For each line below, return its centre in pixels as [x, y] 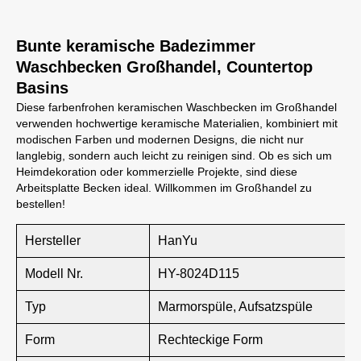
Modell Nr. [54, 274]
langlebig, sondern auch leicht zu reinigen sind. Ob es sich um [174, 156]
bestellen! [41, 204]
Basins [42, 88]
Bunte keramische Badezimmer [136, 46]
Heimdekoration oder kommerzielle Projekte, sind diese [157, 172]
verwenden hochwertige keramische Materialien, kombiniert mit [177, 123]
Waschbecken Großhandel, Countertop [164, 67]
